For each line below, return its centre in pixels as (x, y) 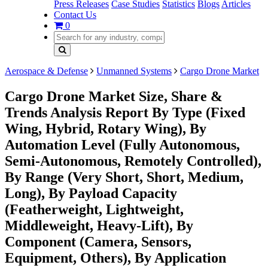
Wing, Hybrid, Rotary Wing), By (106, 128)
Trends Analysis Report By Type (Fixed (125, 112)
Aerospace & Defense (46, 71)
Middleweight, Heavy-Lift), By (99, 225)
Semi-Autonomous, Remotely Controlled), (133, 161)
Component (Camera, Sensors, (98, 241)
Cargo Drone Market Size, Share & (114, 96)
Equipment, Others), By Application (115, 258)
